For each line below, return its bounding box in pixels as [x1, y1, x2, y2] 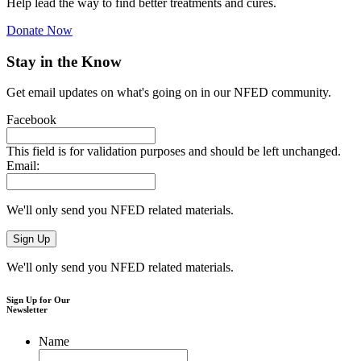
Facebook [6, 113, 56, 127]
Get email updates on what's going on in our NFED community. [6, 85, 331, 100]
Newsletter [6, 305, 48, 315]
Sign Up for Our [6, 295, 70, 305]
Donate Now [6, 23, 73, 38]
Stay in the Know [6, 52, 122, 70]
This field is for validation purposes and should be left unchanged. [6, 144, 341, 159]
